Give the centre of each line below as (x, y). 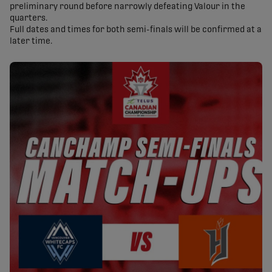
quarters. (29, 19)
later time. (31, 42)
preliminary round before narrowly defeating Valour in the (127, 7)
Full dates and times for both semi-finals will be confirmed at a (136, 30)
